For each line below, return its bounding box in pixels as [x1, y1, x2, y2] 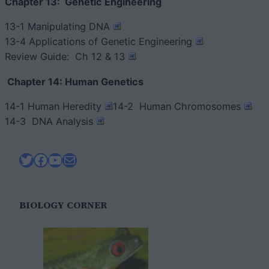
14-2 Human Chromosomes [113, 100, 244, 112]
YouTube [47, 150, 106, 168]
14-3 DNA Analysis [5, 115, 96, 127]
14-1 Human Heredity [5, 100, 104, 112]
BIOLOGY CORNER [19, 198, 107, 212]
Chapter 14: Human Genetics [5, 75, 144, 88]
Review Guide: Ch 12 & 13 [5, 50, 128, 63]
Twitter [19, 150, 67, 168]
